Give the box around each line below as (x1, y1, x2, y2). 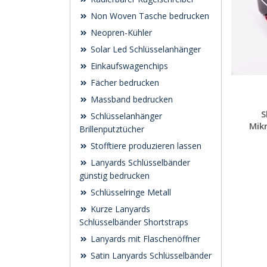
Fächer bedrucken (88, 77, 159, 88)
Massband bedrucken (88, 94, 173, 105)
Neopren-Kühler (88, 27, 152, 38)
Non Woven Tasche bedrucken (88, 10, 209, 21)
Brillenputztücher (79, 123, 144, 135)
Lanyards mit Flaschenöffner (88, 233, 200, 244)
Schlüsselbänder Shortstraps (79, 216, 188, 228)
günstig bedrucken (79, 170, 150, 181)
